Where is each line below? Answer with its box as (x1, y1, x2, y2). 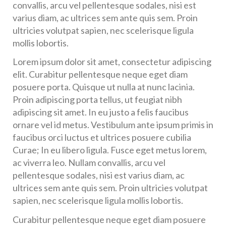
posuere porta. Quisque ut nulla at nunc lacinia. (13, 81, 195, 92)
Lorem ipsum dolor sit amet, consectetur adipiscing (13, 56, 211, 67)
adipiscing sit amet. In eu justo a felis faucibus (13, 106, 189, 118)
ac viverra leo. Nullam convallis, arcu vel (13, 157, 165, 168)
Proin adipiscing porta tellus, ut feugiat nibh (13, 94, 182, 105)
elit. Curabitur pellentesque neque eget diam (13, 69, 188, 80)
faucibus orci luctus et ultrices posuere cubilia (13, 132, 191, 143)
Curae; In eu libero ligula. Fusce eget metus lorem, (13, 144, 207, 155)
